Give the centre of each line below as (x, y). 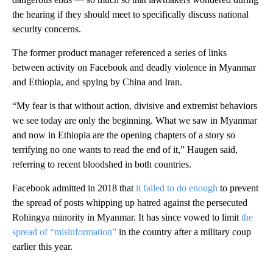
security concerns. (47, 29)
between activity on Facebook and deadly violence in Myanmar (134, 67)
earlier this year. (42, 246)
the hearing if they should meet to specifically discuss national (130, 14)
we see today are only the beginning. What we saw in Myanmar (135, 120)
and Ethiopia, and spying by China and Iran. (97, 82)
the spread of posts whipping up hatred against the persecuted (130, 202)
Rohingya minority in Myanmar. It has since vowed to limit (127, 217)
